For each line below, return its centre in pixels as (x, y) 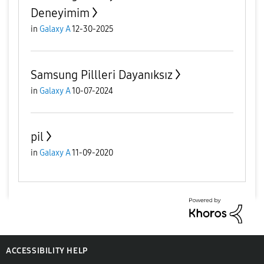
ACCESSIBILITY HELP (47, 250)
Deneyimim (60, 13)
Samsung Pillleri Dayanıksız (102, 75)
